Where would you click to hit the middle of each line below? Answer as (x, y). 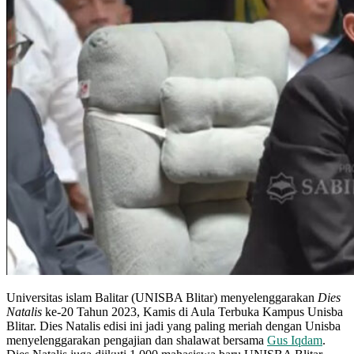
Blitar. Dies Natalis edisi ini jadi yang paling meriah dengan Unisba (173, 326)
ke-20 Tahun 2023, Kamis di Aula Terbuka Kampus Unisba (192, 311)
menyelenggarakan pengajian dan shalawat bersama (137, 340)
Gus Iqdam (295, 340)
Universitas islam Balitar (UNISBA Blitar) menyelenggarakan (162, 297)
